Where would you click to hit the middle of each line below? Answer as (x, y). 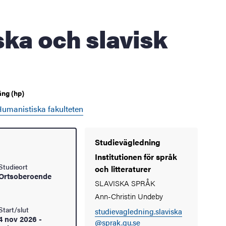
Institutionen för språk (136, 156)
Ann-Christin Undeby (129, 196)
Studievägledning (128, 142)
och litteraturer (123, 168)
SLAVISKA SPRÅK (125, 183)
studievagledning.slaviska (138, 211)
